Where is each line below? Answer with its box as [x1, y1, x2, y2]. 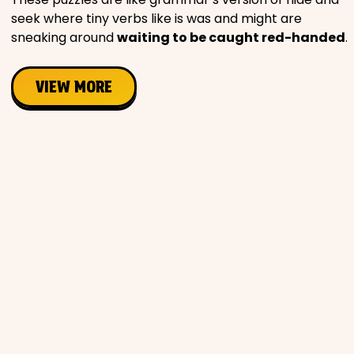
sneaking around [11, 28, 117, 47]
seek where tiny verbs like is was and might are [11, 9, 302, 28]
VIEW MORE [36, 77, 112, 97]
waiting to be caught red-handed [117, 28, 345, 47]
